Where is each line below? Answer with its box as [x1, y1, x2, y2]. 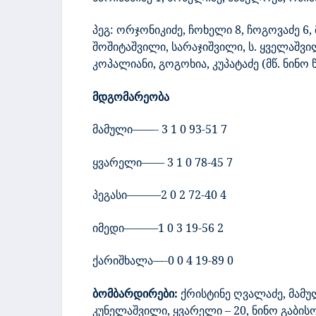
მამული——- [92, 121, 159, 138]
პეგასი [92, 187, 127, 203]
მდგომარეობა [92, 88, 169, 104]
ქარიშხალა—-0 [92, 253, 174, 269]
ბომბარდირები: [92, 285, 178, 301]
